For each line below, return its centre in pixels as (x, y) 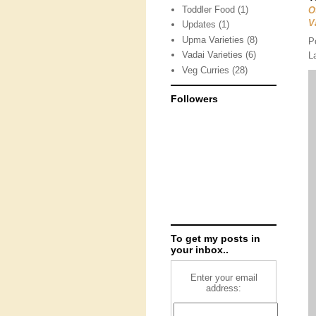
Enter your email (224, 278)
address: (224, 288)
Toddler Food (209, 9)
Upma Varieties (213, 39)
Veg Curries (206, 70)
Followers (194, 99)
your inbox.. (200, 250)
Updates (199, 25)
